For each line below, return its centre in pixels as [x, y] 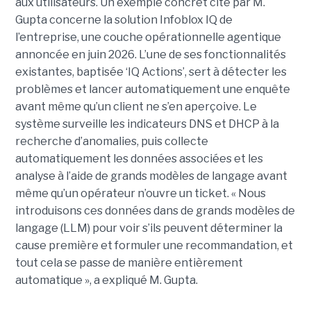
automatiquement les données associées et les [139, 158]
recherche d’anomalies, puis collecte [111, 141]
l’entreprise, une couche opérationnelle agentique [148, 37]
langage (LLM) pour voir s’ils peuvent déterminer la [149, 228]
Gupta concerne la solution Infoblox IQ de [124, 19]
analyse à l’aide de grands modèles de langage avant [151, 176]
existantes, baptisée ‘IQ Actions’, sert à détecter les [151, 72]
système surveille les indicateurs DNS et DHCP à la [147, 124]
